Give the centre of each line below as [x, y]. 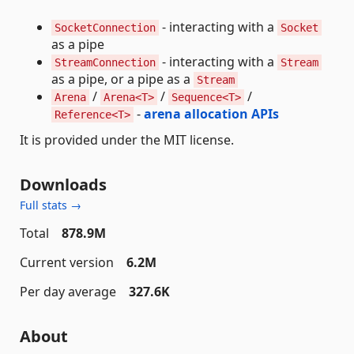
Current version [67, 262]
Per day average [68, 292]
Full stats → [51, 205]
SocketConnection [105, 28]
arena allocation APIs [211, 114]
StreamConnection [105, 62]
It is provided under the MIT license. [127, 140]
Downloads [63, 185]
